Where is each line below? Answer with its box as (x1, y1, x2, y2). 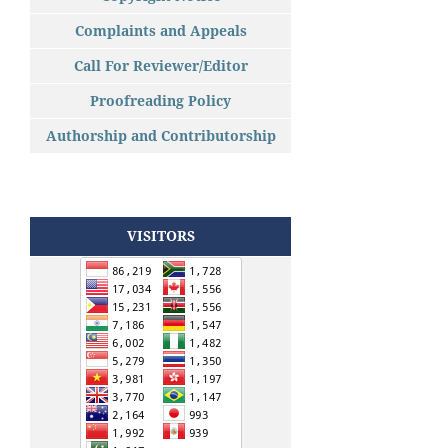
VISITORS (126, 225, 195, 245)
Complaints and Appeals (74, 20, 247, 40)
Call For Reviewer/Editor (73, 55, 248, 75)
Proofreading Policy (90, 90, 231, 110)
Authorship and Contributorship (45, 125, 276, 145)
